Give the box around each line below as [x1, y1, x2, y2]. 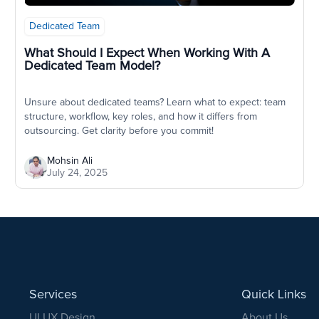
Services [29, 288, 77, 302]
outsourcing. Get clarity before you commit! [23, 126, 214, 137]
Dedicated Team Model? [23, 60, 160, 73]
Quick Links [241, 288, 306, 302]
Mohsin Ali [46, 156, 93, 167]
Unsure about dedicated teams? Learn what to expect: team [23, 98, 286, 108]
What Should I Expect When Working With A [23, 47, 270, 61]
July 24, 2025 [46, 168, 108, 179]
